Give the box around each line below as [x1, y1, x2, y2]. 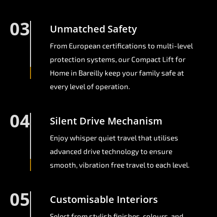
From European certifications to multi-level [50, 41, 193, 50]
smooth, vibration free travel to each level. [50, 160, 189, 170]
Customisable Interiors [50, 193, 158, 206]
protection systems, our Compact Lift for [50, 55, 186, 64]
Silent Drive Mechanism [50, 114, 162, 128]
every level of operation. [50, 82, 130, 91]
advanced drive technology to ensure [50, 147, 172, 156]
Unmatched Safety [50, 22, 137, 36]
